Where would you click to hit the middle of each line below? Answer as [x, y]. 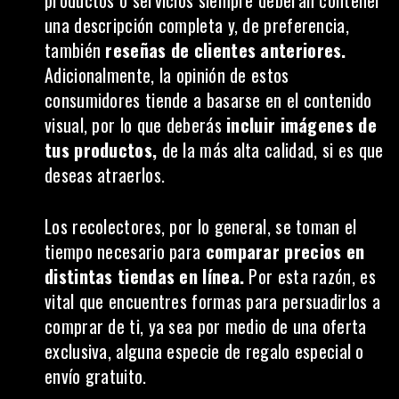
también [73, 50]
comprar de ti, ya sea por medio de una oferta [206, 326]
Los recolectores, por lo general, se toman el [201, 226]
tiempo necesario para [125, 251]
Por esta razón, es [310, 276]
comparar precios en [285, 251]
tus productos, [103, 150]
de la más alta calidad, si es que [273, 150]
